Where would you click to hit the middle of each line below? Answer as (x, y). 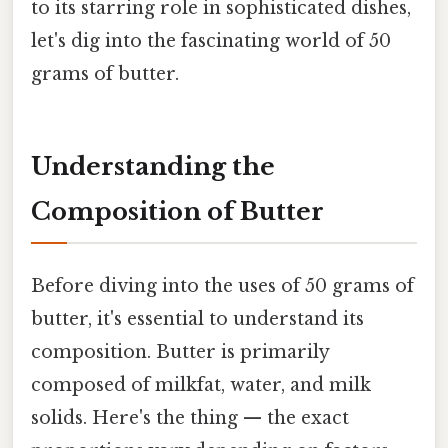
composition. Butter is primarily (180, 351)
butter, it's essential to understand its (197, 318)
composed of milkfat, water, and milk (201, 384)
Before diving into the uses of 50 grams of (222, 285)
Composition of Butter (177, 211)
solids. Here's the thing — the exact (190, 417)
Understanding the (153, 166)
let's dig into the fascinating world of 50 (211, 40)
